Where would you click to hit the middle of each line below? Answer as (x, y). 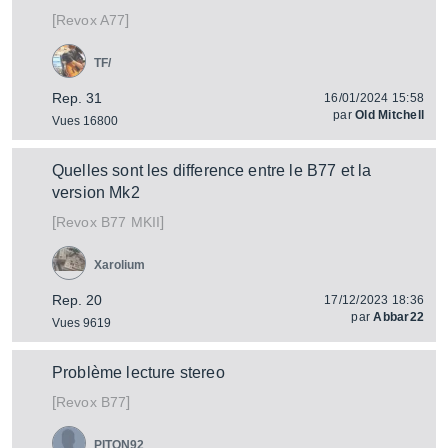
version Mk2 (96, 192)
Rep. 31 (77, 98)
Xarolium (119, 265)
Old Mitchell (389, 115)
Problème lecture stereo (138, 372)
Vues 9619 (81, 323)
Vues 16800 (85, 121)
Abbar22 (398, 317)
